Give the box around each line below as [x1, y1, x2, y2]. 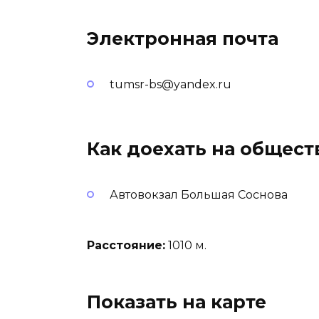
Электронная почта [87, 27, 278, 49]
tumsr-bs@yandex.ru [110, 78, 231, 91]
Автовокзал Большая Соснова [110, 188, 288, 202]
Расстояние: [87, 238, 165, 252]
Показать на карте [87, 291, 266, 313]
